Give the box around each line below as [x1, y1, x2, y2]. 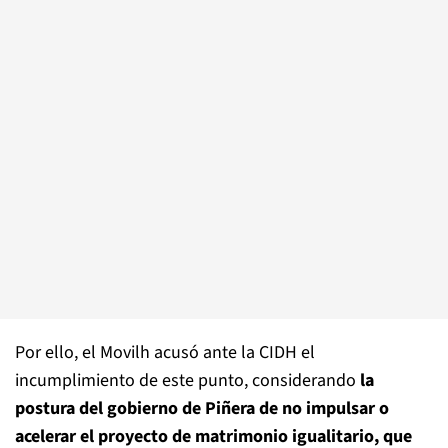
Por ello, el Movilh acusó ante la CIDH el [15, 340, 315, 365]
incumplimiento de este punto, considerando [15, 368, 356, 393]
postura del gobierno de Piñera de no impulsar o [15, 396, 389, 421]
